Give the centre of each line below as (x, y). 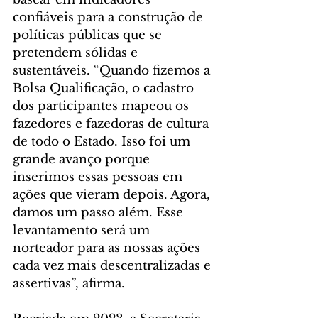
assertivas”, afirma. (71, 284)
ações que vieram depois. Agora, (113, 195)
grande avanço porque (83, 160)
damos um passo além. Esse (100, 213)
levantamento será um (83, 231)
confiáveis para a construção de (110, 18)
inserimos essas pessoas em (99, 177)
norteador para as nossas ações (108, 248)
